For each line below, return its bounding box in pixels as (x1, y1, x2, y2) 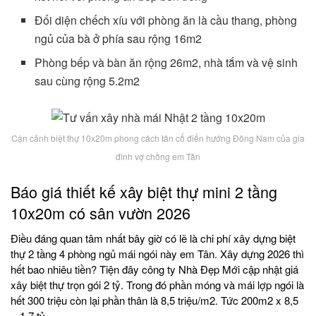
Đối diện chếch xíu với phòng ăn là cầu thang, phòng (35, 12, 298, 29)
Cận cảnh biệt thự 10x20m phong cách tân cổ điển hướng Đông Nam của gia (11, 132, 305, 145)
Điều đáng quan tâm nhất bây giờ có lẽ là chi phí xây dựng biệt (11, 231, 296, 246)
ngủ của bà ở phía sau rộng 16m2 (35, 30, 202, 47)
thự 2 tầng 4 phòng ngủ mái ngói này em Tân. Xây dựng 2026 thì (11, 246, 304, 262)
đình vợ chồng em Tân (116, 150, 200, 163)
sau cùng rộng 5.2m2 (35, 73, 140, 90)
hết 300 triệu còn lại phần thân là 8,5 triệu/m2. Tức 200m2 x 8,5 (11, 293, 298, 308)
